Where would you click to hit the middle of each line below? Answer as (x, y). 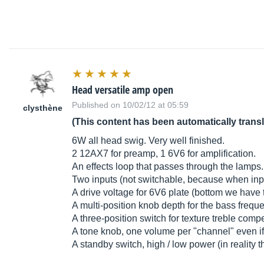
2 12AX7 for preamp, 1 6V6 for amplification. (164, 154)
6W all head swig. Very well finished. (148, 141)
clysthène (42, 108)
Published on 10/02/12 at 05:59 (130, 105)
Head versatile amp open (123, 90)
